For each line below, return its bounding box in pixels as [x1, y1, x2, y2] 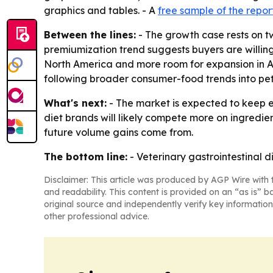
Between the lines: [44, 29, 136, 41]
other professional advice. [44, 211, 149, 222]
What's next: [44, 97, 107, 110]
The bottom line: [44, 151, 127, 163]
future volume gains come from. [44, 126, 193, 139]
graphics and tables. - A [44, 4, 158, 17]
